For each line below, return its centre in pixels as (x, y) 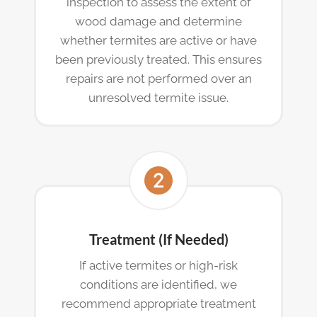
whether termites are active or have (158, 40)
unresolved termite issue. (158, 97)
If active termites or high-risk (158, 265)
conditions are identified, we (158, 284)
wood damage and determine (158, 21)
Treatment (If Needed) (158, 239)
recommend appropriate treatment (158, 303)
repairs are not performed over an (158, 78)
